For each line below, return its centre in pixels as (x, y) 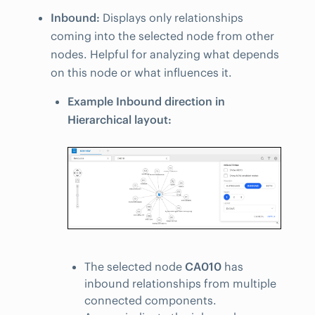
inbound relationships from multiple (180, 283)
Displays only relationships (172, 18)
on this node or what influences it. (141, 73)
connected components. (150, 300)
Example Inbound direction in (146, 101)
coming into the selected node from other (162, 36)
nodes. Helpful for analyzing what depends (165, 54)
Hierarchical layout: (120, 119)
